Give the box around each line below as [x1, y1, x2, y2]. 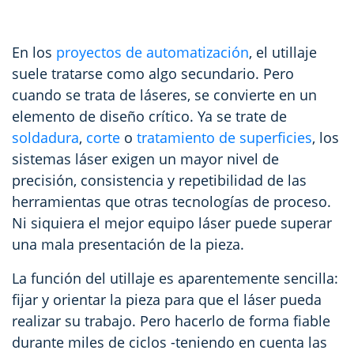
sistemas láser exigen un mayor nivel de [12, 149, 279, 168]
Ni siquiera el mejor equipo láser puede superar [12, 213, 332, 232]
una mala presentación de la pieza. [12, 234, 244, 254]
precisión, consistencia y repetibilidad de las [12, 170, 307, 190]
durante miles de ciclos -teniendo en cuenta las [12, 332, 327, 352]
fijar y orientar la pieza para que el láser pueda [12, 289, 322, 309]
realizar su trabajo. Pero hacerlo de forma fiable [12, 311, 330, 330]
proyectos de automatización [56, 42, 249, 62]
